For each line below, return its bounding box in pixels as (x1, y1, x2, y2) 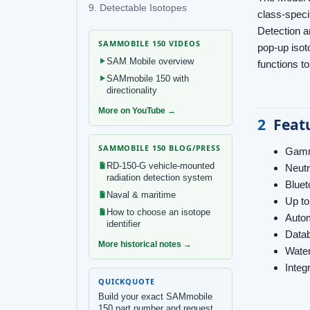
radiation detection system (107, 172, 212, 183)
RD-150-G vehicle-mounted (107, 160, 215, 171)
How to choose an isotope (107, 206, 210, 217)
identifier (107, 218, 140, 229)
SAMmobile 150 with (107, 73, 189, 84)
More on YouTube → (98, 105, 176, 116)
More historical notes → (98, 239, 192, 249)
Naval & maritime (107, 189, 176, 200)
